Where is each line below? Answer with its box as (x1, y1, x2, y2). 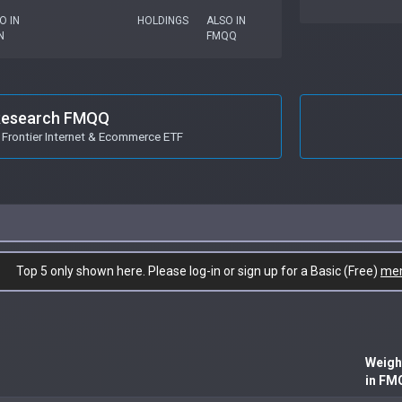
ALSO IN (206, 13, 247, 27)
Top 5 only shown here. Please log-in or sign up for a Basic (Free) (16, 263, 380, 278)
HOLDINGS (136, 13, 188, 27)
